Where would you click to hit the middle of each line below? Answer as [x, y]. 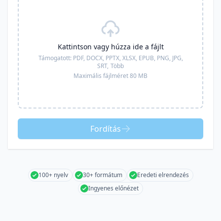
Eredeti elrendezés [163, 175]
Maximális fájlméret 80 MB [110, 76]
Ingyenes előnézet [113, 188]
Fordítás [106, 129]
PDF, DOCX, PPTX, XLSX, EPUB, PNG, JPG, [128, 58]
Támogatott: [55, 58]
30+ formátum [102, 175]
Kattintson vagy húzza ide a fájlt [110, 47]
